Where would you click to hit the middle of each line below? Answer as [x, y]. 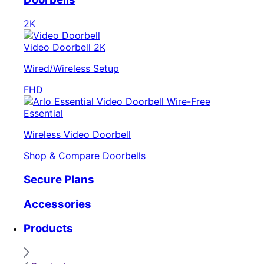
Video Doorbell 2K [65, 47]
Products [48, 229]
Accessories [57, 204]
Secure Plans [59, 179]
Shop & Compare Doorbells [85, 156]
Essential [43, 113]
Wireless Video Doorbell [77, 135]
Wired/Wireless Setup [71, 69]
